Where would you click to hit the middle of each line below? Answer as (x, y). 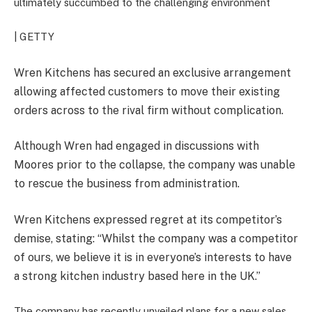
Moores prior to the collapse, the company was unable (155, 165)
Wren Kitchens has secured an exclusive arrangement (153, 72)
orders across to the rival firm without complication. (149, 110)
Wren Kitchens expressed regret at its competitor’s (148, 219)
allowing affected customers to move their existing (147, 91)
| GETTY (34, 36)
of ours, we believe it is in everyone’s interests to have (153, 257)
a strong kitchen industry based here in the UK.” (137, 276)
